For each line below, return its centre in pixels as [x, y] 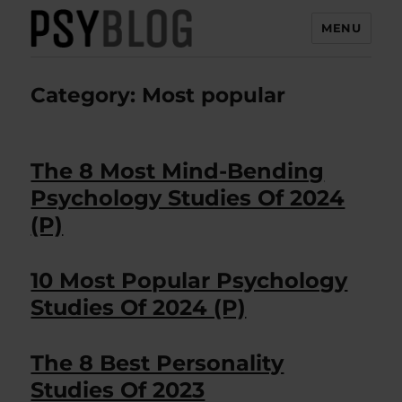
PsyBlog [75, 72]
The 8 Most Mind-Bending [178, 171]
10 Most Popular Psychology [189, 280]
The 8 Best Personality [157, 363]
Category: [87, 95]
